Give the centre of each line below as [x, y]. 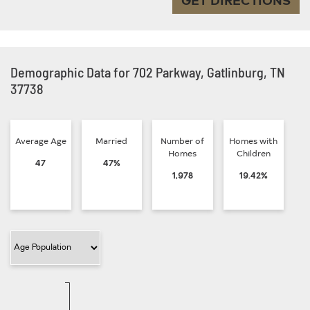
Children [253, 153]
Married [112, 140]
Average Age [40, 140]
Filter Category [38, 236]
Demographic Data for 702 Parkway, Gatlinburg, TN [148, 72]
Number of [183, 140]
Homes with [254, 140]
